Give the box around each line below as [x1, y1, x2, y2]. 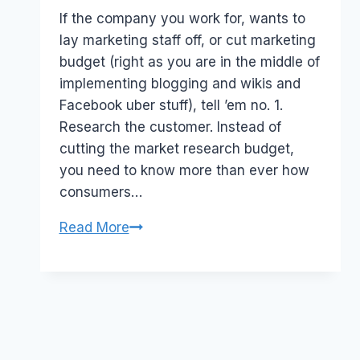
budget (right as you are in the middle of [59, 53, 320, 70]
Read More [59, 219, 129, 235]
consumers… [59, 183, 142, 200]
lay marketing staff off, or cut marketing [59, 31, 316, 48]
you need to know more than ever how [59, 162, 309, 178]
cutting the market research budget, [59, 140, 294, 157]
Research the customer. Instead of [59, 118, 281, 135]
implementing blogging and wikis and [59, 75, 301, 92]
